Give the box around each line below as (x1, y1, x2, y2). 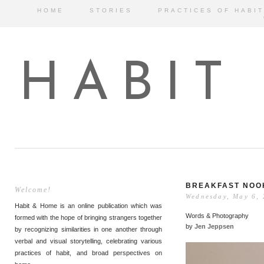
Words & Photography (186, 212, 249, 219)
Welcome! (15, 186, 51, 194)
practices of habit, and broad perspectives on (15, 249, 162, 256)
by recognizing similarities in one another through (15, 226, 162, 233)
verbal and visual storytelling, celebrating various (15, 237, 162, 245)
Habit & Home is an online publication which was (15, 202, 162, 209)
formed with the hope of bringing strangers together (15, 214, 162, 221)
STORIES (89, 7, 133, 14)
